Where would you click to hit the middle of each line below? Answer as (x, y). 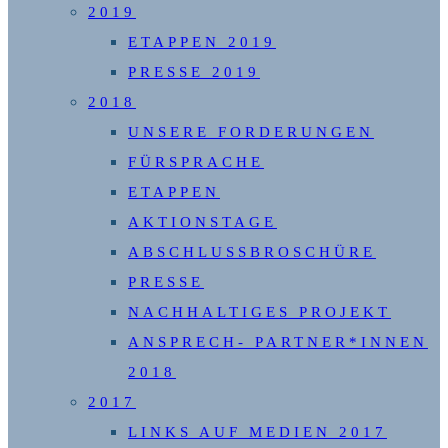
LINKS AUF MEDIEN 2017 (257, 432)
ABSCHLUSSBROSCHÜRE (252, 252)
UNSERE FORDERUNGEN (251, 132)
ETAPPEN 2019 (202, 42)
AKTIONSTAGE (202, 222)
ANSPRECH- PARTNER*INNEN (278, 342)
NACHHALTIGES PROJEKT (259, 312)
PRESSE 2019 (194, 72)
